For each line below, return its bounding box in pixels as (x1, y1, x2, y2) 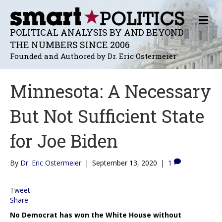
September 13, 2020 (92, 158, 157, 167)
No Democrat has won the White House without (10, 210, 181, 220)
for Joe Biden (10, 128, 118, 153)
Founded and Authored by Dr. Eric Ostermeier (10, 51, 176, 61)
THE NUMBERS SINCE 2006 (10, 38, 130, 51)
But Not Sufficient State (10, 104, 204, 128)
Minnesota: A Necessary (10, 79, 211, 103)
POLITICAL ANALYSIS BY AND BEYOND (10, 26, 184, 38)
